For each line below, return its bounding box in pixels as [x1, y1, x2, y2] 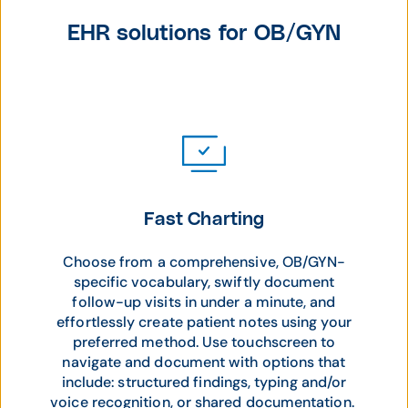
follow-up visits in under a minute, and [72, 291, 336, 311]
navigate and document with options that [62, 352, 346, 372]
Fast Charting [143, 209, 265, 229]
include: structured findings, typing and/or [61, 372, 347, 392]
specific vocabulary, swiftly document [73, 271, 335, 291]
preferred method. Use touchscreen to [72, 331, 336, 352]
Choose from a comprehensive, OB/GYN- [62, 251, 346, 271]
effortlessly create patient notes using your [56, 311, 352, 331]
